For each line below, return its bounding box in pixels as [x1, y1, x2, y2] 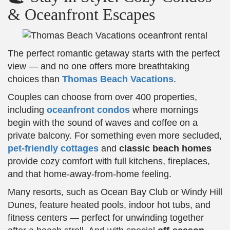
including [8, 104, 47, 115]
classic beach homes [119, 143, 212, 154]
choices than [8, 73, 62, 84]
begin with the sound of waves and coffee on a [8, 117, 198, 128]
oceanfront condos [47, 104, 130, 115]
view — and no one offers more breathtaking [8, 61, 189, 71]
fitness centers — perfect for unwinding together [8, 212, 204, 223]
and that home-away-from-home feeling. [8, 168, 171, 179]
